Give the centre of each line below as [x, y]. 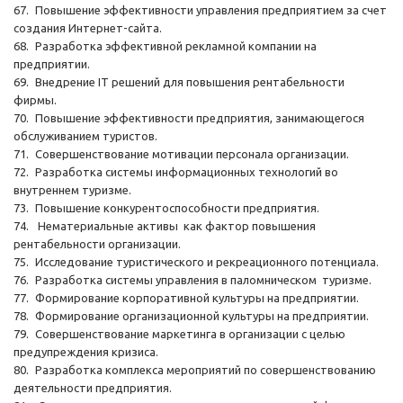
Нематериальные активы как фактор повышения [175, 226]
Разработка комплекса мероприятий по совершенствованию [206, 370]
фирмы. [35, 100]
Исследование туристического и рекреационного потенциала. [207, 262]
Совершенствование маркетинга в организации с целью [190, 334]
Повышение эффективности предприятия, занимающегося [200, 118]
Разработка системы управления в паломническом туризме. [206, 280]
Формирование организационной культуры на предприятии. [202, 316]
